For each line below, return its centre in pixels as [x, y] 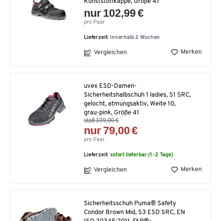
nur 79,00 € [111, 130]
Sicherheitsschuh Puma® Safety [130, 203]
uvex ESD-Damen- [110, 86]
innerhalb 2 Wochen [135, 37]
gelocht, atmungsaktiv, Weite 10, [130, 104]
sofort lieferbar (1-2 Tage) [142, 155]
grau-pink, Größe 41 [111, 112]
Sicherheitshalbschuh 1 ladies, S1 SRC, [137, 95]
